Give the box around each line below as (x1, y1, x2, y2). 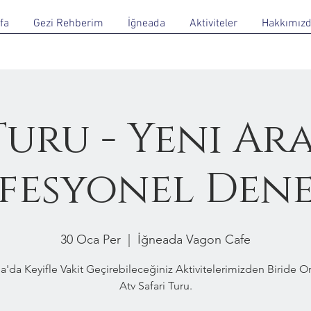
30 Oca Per (60, 232, 121, 247)
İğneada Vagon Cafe (137, 232, 251, 247)
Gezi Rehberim (33, 17, 103, 31)
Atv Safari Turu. (119, 279, 192, 292)
